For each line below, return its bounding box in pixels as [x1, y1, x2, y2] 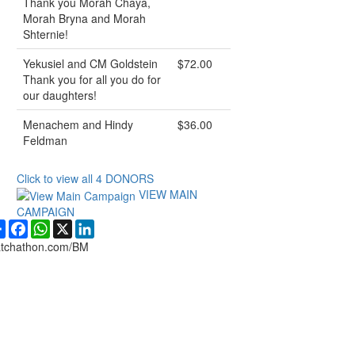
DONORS [102, 170, 154, 186]
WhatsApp [50, 218, 101, 235]
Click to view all [17, 170, 96, 186]
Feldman [23, 132, 67, 148]
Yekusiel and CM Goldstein [23, 55, 158, 71]
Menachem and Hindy [23, 116, 133, 132]
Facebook [28, 218, 78, 235]
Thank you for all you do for [23, 71, 161, 87]
